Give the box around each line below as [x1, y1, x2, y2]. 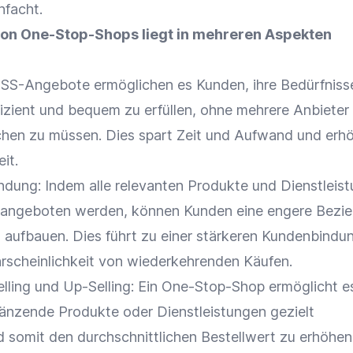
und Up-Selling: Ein [31, 278, 162, 295]
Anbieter [293, 102, 349, 118]
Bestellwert [201, 329, 276, 345]
